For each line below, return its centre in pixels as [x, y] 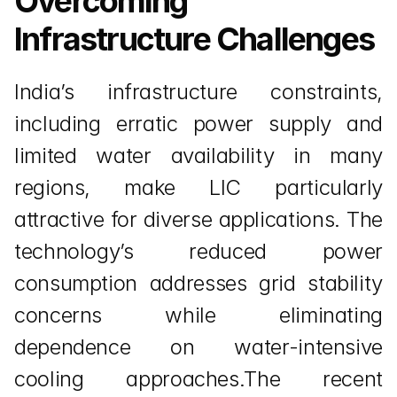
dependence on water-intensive [198, 347]
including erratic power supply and [198, 124]
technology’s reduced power [198, 251]
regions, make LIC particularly [198, 187]
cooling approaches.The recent [198, 379]
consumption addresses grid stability [198, 283]
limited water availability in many [198, 156]
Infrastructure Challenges [195, 39]
